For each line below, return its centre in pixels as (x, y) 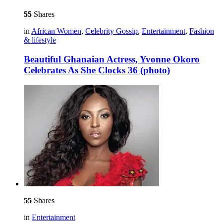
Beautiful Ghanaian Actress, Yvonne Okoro (112, 59)
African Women (56, 31)
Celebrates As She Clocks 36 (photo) (97, 70)
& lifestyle (40, 40)
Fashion (202, 31)
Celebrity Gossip (111, 31)
